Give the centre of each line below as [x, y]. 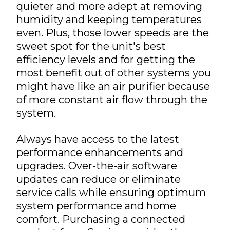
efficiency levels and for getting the [106, 60]
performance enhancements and [100, 152]
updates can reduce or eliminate [99, 179]
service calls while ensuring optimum [111, 193]
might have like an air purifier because [113, 86]
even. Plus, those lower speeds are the [113, 33]
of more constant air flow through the [112, 100]
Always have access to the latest [98, 139]
